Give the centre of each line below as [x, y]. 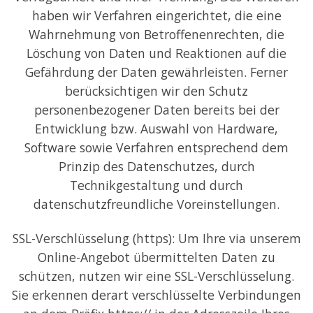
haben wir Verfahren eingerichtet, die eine [156, 15]
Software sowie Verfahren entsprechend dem [156, 147]
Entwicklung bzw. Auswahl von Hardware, [156, 128]
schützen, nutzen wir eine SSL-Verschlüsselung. [156, 276]
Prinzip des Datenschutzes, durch [156, 166]
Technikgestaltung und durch [156, 185]
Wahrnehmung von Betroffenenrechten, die [156, 34]
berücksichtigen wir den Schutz [156, 90]
